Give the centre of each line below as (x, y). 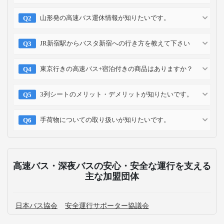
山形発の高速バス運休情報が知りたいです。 (105, 17)
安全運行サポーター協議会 (107, 205)
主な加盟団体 (112, 176)
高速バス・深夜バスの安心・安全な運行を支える (112, 166)
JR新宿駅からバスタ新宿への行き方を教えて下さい (115, 43)
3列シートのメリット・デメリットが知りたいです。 (116, 94)
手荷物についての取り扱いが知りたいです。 (105, 119)
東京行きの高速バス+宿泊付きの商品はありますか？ (116, 68)
